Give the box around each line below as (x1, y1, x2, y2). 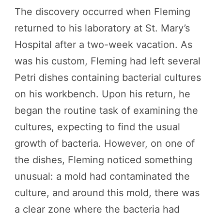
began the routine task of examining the (15, 105, 198, 116)
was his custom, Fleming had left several (15, 55, 201, 67)
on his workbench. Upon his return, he (15, 88, 190, 100)
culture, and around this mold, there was (15, 187, 200, 199)
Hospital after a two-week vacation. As (15, 39, 192, 50)
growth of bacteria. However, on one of (15, 138, 195, 149)
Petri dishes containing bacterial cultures (15, 72, 201, 83)
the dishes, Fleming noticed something (15, 154, 192, 166)
